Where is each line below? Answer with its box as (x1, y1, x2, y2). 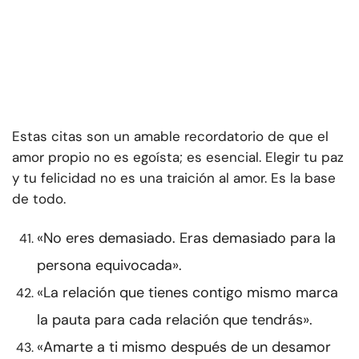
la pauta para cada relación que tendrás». (37, 310, 313, 330)
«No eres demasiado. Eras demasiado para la (37, 228, 336, 248)
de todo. (12, 190, 66, 208)
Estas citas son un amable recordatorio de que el (12, 127, 329, 146)
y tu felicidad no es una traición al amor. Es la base (12, 169, 336, 188)
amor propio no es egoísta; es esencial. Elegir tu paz (12, 148, 344, 167)
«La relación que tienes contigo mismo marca (37, 283, 338, 303)
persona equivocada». (37, 256, 182, 276)
